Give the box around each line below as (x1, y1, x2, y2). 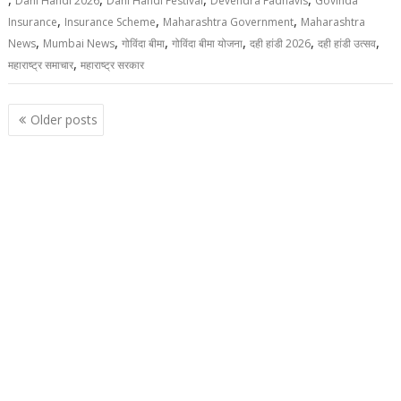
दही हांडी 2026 (250, 35, 311, 51)
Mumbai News (43, 35, 115, 51)
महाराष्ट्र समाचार (8, 56, 74, 73)
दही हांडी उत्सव (318, 35, 377, 51)
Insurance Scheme (64, 13, 157, 30)
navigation (7, 125, 108, 150)
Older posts (30, 111, 98, 128)
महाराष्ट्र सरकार (81, 56, 145, 73)
